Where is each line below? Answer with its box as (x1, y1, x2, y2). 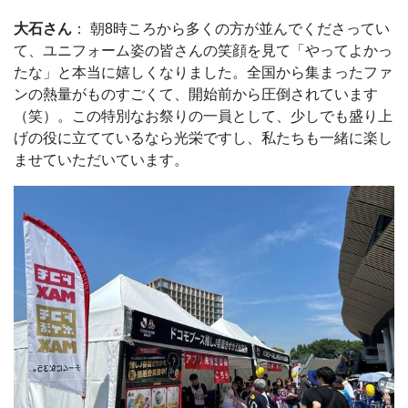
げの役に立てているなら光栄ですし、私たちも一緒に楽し (14, 129, 393, 146)
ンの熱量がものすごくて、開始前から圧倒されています (14, 86, 378, 102)
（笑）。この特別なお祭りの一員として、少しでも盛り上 (14, 107, 393, 124)
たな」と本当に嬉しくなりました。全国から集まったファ (14, 64, 393, 80)
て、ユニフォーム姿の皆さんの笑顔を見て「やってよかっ (14, 42, 393, 58)
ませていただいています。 (14, 151, 189, 168)
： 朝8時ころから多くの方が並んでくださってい (72, 20, 390, 36)
